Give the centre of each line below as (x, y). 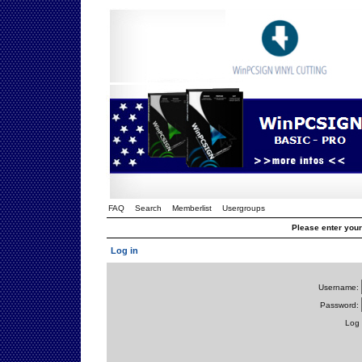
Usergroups (244, 208)
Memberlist (192, 208)
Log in (124, 250)
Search (148, 208)
